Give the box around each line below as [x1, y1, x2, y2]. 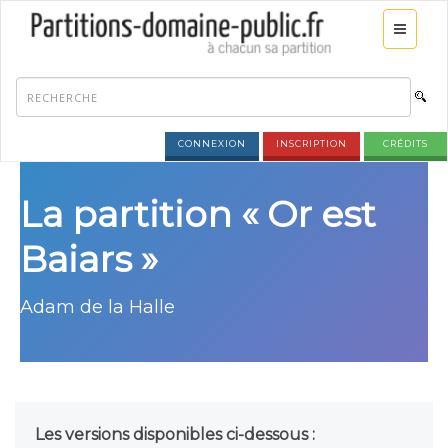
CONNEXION [178, 138, 246, 149]
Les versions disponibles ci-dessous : [35, 425, 315, 444]
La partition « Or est [20, 192, 376, 236]
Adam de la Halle [20, 296, 175, 318]
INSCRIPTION [276, 138, 347, 149]
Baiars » [20, 237, 158, 281]
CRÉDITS [377, 138, 434, 149]
